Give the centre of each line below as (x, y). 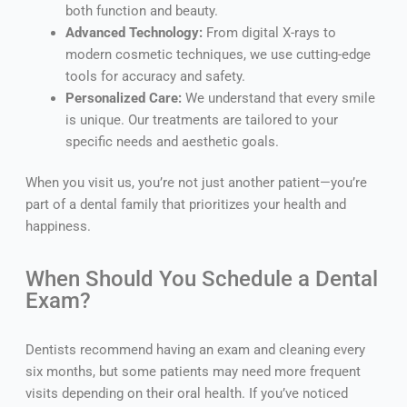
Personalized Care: (123, 98)
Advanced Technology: (134, 32)
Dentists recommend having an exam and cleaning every (195, 350)
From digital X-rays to (269, 32)
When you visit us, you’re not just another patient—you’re (196, 183)
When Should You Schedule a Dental (201, 279)
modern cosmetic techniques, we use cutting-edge (218, 54)
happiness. (58, 227)
